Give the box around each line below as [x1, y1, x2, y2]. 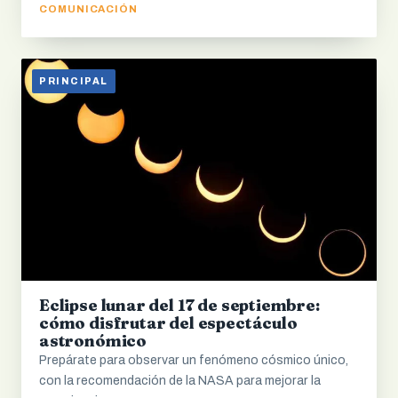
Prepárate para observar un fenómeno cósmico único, [39, 354, 348, 368]
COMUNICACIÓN [39, 4, 139, 15]
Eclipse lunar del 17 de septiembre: [39, 295, 320, 316]
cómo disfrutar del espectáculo [39, 313, 298, 334]
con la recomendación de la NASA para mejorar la [39, 374, 321, 388]
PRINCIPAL [39, 76, 108, 87]
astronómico [39, 330, 147, 352]
